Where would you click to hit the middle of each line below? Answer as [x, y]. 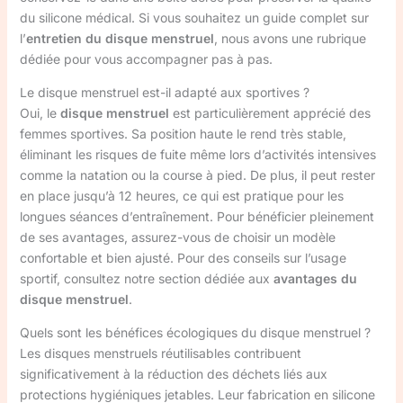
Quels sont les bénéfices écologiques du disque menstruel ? [195, 332]
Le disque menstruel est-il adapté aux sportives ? [164, 92]
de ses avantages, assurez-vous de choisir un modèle [177, 237]
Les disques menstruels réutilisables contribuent [160, 353]
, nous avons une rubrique [290, 38]
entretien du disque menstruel [120, 38]
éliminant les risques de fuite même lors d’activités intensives [197, 154]
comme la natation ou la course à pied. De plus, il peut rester [197, 175]
